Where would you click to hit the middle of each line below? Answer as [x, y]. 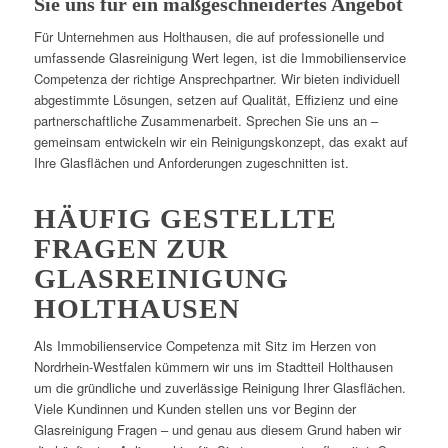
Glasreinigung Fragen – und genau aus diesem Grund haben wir [217, 430]
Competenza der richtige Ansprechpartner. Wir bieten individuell [216, 79]
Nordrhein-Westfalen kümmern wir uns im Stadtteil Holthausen [213, 367]
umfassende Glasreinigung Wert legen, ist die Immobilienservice [219, 58]
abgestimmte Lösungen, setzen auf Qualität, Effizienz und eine [215, 100]
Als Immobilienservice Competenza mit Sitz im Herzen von [204, 346]
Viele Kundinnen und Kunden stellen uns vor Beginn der [194, 409]
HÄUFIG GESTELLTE [185, 219]
